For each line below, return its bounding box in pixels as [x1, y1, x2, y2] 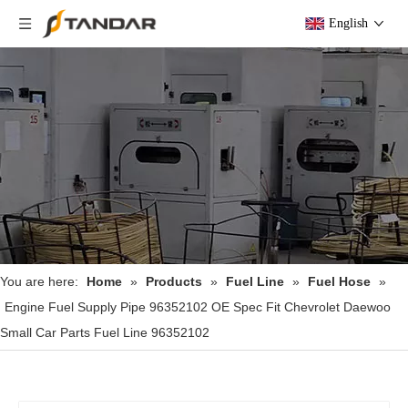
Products [146, 274, 202, 289]
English [329, 16, 368, 30]
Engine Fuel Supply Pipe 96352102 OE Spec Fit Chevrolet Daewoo [5, 300, 391, 314]
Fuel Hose [308, 274, 371, 289]
